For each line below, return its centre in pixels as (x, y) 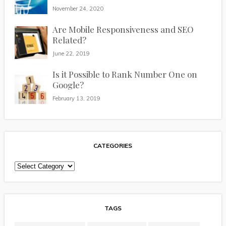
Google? (68, 85)
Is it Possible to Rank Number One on (125, 74)
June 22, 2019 (71, 54)
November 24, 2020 (78, 9)
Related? (69, 40)
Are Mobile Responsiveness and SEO (123, 30)
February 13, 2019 (76, 99)
